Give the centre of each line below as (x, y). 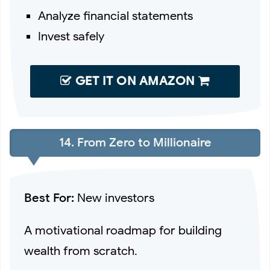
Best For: (49, 198)
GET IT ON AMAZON (135, 81)
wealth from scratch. (81, 251)
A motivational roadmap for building (123, 231)
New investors (114, 198)
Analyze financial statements (116, 16)
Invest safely (71, 36)
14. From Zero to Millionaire (135, 143)
